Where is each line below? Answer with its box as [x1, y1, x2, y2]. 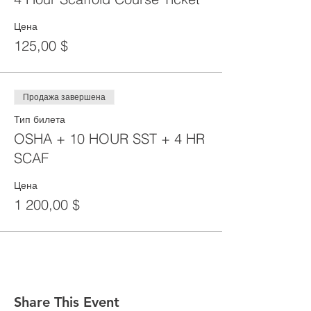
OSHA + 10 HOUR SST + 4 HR [14, 130, 205, 147]
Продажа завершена [23, 92, 106, 102]
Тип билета [14, 113, 65, 126]
